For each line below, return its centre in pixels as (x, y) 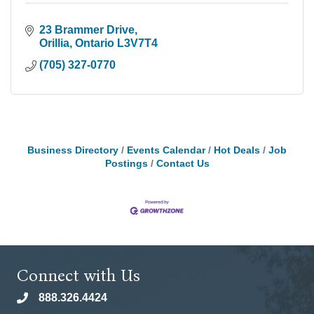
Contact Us (183, 164)
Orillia (54, 43)
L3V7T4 (137, 43)
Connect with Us (78, 275)
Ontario (95, 43)
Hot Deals (237, 151)
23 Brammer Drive (87, 30)
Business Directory (73, 151)
